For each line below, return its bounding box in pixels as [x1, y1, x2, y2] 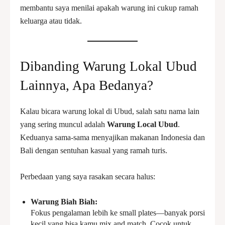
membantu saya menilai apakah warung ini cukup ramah [20, 4, 198, 12]
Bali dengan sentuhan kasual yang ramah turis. [20, 146, 167, 155]
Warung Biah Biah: [31, 197, 97, 206]
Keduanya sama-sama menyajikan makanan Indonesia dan [20, 133, 205, 142]
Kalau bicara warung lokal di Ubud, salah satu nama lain [20, 107, 199, 116]
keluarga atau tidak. [20, 17, 82, 25]
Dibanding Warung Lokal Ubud [20, 59, 197, 74]
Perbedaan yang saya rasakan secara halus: [20, 172, 155, 181]
